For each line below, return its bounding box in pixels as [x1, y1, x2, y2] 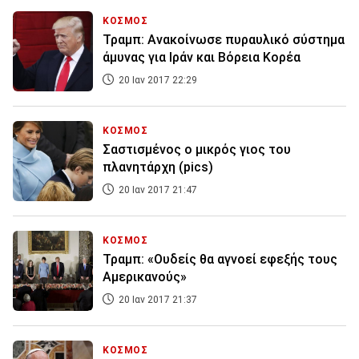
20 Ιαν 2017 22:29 [116, 75, 197, 87]
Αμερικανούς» [103, 269, 187, 285]
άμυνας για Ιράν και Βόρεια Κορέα [103, 50, 301, 66]
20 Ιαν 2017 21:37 [116, 294, 197, 306]
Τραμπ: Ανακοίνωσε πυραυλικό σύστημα [103, 32, 345, 48]
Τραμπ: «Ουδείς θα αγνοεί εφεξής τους [103, 252, 337, 268]
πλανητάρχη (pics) [103, 159, 213, 175]
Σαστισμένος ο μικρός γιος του [103, 142, 291, 158]
